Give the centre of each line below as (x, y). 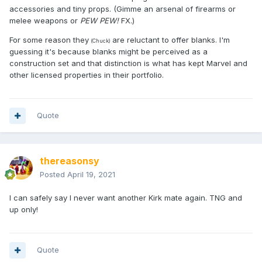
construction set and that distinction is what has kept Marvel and (128, 63)
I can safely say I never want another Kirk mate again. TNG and (126, 198)
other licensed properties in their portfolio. (87, 75)
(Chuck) (101, 41)
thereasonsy (70, 161)
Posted (54, 175)
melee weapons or (45, 21)
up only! (24, 210)
